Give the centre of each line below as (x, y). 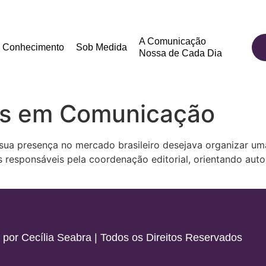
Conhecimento (34, 47)
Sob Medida (102, 47)
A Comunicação (173, 41)
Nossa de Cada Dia (181, 53)
